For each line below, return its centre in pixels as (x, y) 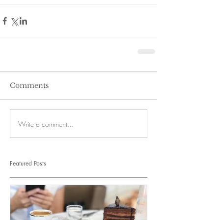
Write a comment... (46, 124)
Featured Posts (28, 164)
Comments (29, 86)
